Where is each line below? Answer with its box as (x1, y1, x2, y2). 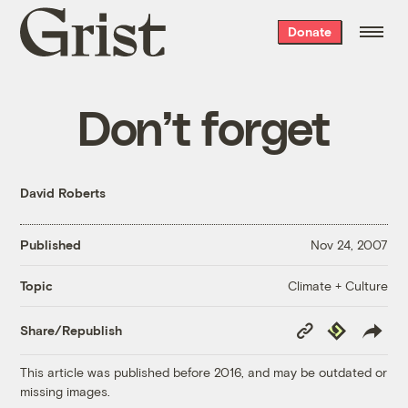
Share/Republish (20, 322, 123, 339)
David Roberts (20, 184, 107, 200)
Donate (287, 24, 331, 39)
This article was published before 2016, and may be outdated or (20, 363, 388, 380)
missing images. (20, 382, 111, 399)
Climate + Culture (287, 277, 388, 293)
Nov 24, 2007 (310, 237, 388, 253)
